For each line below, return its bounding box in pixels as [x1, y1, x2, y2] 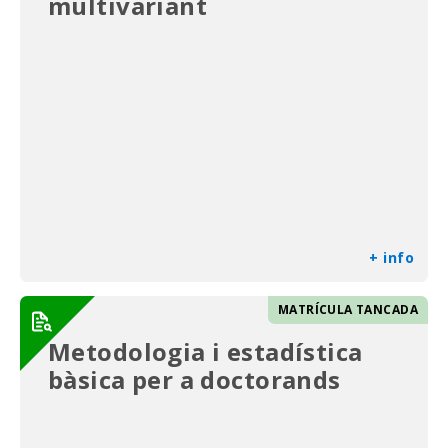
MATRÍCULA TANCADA [277, 301, 418, 319]
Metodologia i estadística [48, 335, 363, 369]
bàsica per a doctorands [48, 363, 348, 397]
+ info [369, 248, 414, 268]
